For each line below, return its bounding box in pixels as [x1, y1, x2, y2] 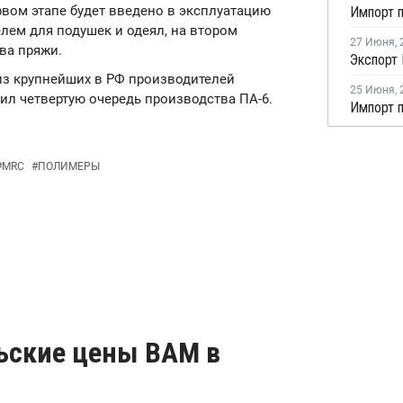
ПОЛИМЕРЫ [38, 160, 100, 173]
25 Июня [350, 84, 395, 96]
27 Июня [350, 36, 395, 49]
